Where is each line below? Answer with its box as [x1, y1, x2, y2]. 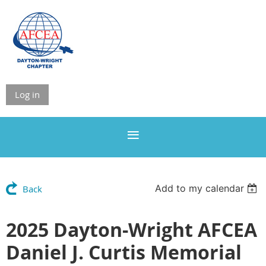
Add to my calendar [155, 182, 245, 194]
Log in [15, 88, 40, 100]
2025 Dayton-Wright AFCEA [6, 217, 257, 243]
